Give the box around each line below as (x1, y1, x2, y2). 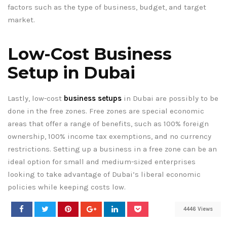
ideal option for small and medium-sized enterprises (8, 157, 196, 166)
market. (8, 15, 35, 24)
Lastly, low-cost (8, 93, 64, 103)
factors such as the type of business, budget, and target (8, 2, 206, 12)
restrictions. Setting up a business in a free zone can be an (8, 144, 217, 154)
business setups (64, 93, 122, 103)
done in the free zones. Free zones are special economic (8, 106, 204, 116)
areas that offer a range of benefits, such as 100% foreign (8, 119, 209, 128)
